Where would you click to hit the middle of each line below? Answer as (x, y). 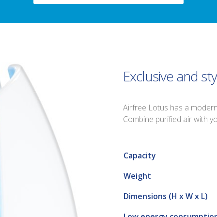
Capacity (140, 155)
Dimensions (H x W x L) (166, 196)
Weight (137, 176)
